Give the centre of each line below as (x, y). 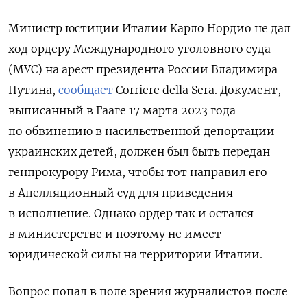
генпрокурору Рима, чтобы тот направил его (138, 172)
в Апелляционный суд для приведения (121, 193)
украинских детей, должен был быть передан (139, 152)
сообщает (86, 90)
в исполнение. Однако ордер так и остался (131, 213)
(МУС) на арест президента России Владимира (143, 70)
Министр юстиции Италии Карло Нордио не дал (149, 28)
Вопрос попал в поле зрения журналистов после (148, 292)
